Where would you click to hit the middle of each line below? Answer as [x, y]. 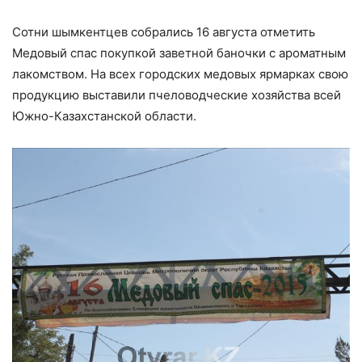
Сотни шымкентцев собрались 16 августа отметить [164, 32]
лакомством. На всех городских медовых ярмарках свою [180, 74]
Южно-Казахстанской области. [104, 116]
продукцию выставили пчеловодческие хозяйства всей [177, 95]
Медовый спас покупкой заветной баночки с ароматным [179, 53]
